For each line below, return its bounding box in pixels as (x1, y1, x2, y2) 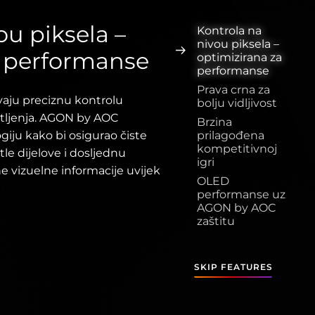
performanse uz (197, 188, 285, 201)
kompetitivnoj (197, 142, 277, 155)
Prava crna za (197, 83, 270, 96)
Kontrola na (197, 24, 262, 37)
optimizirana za (197, 51, 282, 64)
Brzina (197, 115, 232, 129)
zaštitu (197, 214, 235, 228)
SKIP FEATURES (194, 262, 273, 272)
